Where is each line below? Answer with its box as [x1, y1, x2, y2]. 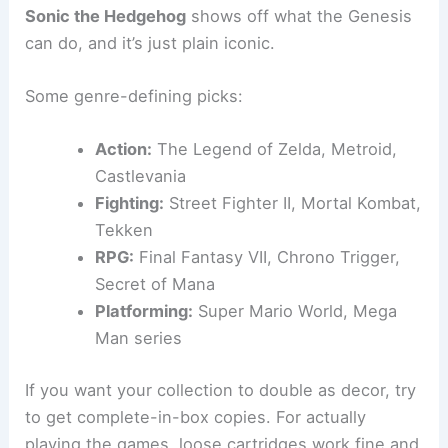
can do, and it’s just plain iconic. [25, 32, 276, 53]
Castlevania [94, 166, 186, 187]
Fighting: [94, 193, 164, 214]
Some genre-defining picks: [25, 85, 244, 106]
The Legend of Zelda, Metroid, [151, 139, 397, 160]
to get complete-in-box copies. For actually [25, 406, 367, 427]
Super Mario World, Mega [192, 301, 397, 322]
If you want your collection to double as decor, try [25, 379, 417, 400]
